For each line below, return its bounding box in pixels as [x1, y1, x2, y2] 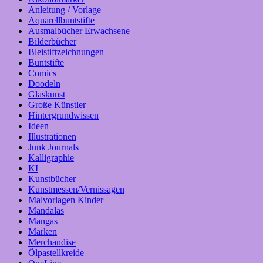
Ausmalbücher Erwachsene [28, 26, 130, 36]
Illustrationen [28, 131, 76, 142]
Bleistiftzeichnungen [28, 47, 104, 58]
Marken [28, 227, 57, 237]
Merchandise [28, 237, 76, 248]
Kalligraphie [28, 153, 74, 163]
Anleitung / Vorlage [28, 5, 101, 15]
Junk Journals [28, 142, 79, 153]
